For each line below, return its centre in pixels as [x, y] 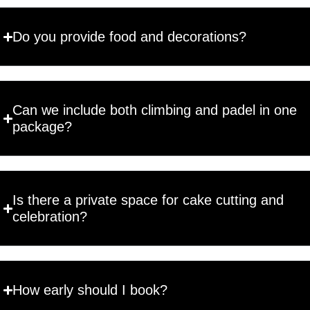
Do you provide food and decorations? [130, 37]
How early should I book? [90, 290]
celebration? [50, 217]
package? [43, 127]
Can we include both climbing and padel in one [155, 110]
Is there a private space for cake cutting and [148, 200]
